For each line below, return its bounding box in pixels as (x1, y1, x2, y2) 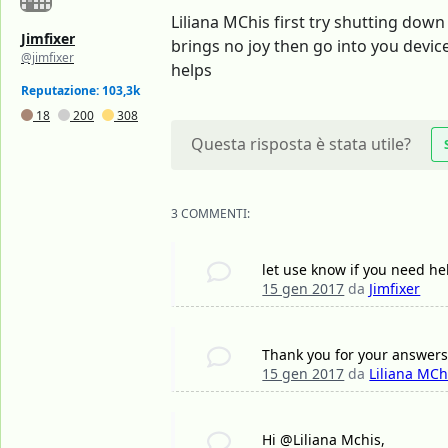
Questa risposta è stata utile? (191, 133, 411, 156)
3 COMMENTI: (171, 205, 250, 223)
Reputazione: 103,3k (21, 82, 140, 100)
